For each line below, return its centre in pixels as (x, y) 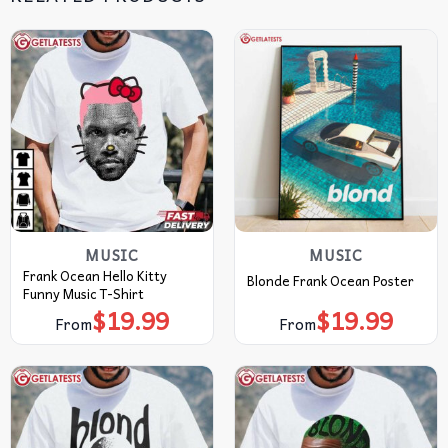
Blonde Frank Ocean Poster (330, 281)
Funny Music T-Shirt (83, 293)
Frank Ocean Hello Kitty (94, 275)
